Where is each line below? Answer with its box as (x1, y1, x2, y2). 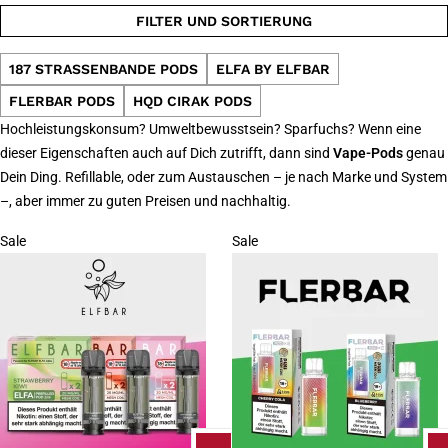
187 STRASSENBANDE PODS (9, 61, 198, 77)
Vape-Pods (333, 145, 406, 161)
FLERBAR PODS (9, 93, 115, 109)
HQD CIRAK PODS (133, 93, 252, 109)
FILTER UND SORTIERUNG (136, 13, 312, 29)
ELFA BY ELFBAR (216, 61, 330, 77)
